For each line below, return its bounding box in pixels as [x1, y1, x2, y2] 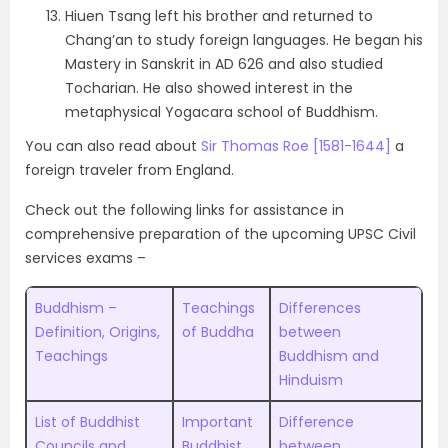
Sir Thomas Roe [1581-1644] [201, 136, 391, 156]
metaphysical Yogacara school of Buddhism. [65, 102, 378, 122]
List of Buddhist [35, 412, 140, 432]
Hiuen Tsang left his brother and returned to [65, 6, 373, 26]
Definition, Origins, [35, 322, 160, 342]
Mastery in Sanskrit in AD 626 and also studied [65, 54, 383, 74]
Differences [279, 298, 361, 318]
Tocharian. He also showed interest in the [65, 78, 353, 98]
